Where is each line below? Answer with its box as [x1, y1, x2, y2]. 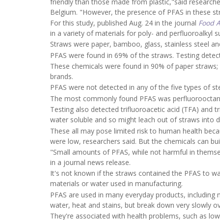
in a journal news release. [50, 158, 131, 167]
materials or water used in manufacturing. [50, 179, 183, 189]
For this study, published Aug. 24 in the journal [50, 18, 198, 27]
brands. [50, 72, 73, 82]
